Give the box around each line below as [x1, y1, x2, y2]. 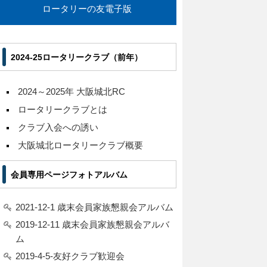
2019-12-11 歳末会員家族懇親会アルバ [15, 219, 169, 230]
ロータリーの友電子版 [42, 4, 132, 14]
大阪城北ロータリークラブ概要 [18, 140, 143, 151]
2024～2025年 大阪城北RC [18, 86, 125, 97]
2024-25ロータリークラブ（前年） [11, 52, 142, 62]
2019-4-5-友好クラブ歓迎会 [15, 251, 125, 262]
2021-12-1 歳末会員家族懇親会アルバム [15, 202, 173, 213]
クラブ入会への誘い [18, 122, 98, 133]
